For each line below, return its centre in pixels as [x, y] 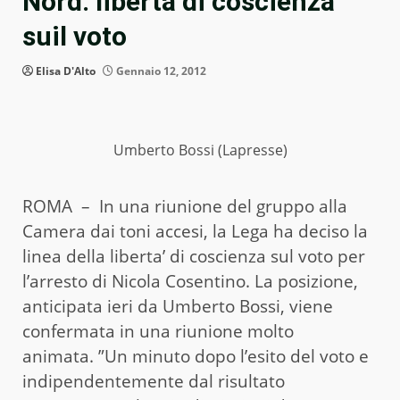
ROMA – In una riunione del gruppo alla [185, 206]
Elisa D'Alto [66, 71]
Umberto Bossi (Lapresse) [200, 150]
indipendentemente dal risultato [154, 381]
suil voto [75, 37]
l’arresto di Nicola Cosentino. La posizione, [190, 281]
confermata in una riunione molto [158, 331]
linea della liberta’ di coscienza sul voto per [194, 256]
